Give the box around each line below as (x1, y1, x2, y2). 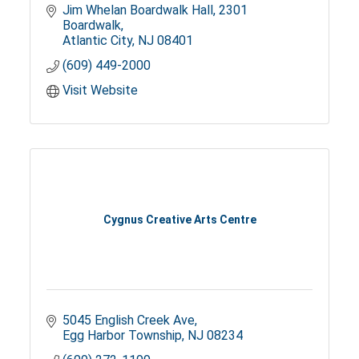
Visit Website (63, 83, 139, 99)
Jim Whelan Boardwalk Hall (63, 2, 214, 18)
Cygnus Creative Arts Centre (103, 212, 256, 226)
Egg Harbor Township (63, 328, 183, 344)
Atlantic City (63, 33, 133, 49)
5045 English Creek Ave (63, 313, 196, 329)
